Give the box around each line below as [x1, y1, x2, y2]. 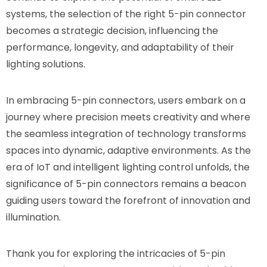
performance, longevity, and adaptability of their [6, 40, 234, 54]
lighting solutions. [6, 57, 85, 71]
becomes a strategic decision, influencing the [6, 23, 218, 38]
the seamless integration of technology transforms [6, 126, 246, 141]
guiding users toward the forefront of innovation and [6, 193, 250, 207]
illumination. [6, 210, 61, 224]
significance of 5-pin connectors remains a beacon [6, 176, 246, 191]
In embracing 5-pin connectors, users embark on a [6, 93, 246, 107]
